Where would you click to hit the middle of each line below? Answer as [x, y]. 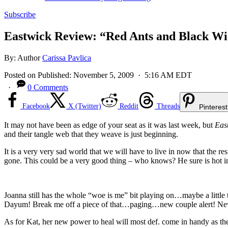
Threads [168, 106]
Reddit [129, 106]
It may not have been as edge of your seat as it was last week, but [109, 125]
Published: [55, 75]
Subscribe [20, 15]
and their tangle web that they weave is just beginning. [92, 134]
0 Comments [48, 87]
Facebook [36, 106]
